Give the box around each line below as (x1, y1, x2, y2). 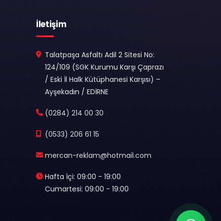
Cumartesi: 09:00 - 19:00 (45, 184, 129, 194)
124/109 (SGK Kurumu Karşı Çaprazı (45, 62, 164, 73)
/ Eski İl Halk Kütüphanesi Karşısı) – (45, 74, 160, 85)
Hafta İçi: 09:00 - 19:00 (45, 172, 121, 182)
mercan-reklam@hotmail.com (45, 150, 151, 161)
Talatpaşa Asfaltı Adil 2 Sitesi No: (45, 50, 154, 60)
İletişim (36, 18, 67, 31)
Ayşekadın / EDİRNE (45, 87, 109, 97)
